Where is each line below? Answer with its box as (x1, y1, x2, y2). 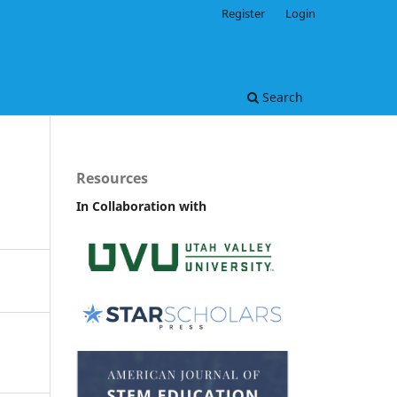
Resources (76, 167, 148, 188)
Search (259, 88, 303, 105)
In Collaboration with (76, 197, 206, 214)
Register (222, 4, 266, 21)
